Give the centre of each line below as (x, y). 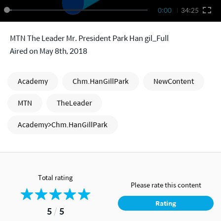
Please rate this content (166, 184)
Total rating (55, 178)
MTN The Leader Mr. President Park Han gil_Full (89, 38)
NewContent (174, 81)
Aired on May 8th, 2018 (49, 51)
